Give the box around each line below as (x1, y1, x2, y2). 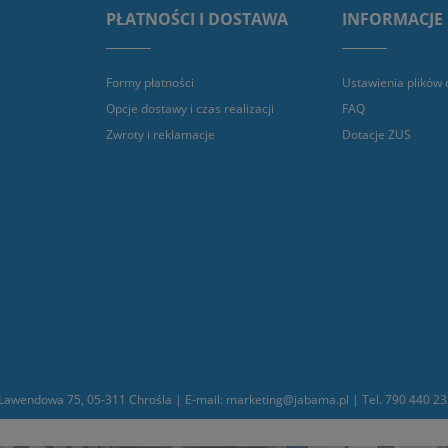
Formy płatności (106, 73, 194, 91)
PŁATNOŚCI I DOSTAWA (106, 8, 288, 31)
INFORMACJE (342, 8, 443, 31)
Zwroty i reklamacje (106, 126, 215, 144)
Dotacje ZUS (342, 126, 411, 144)
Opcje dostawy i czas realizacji (106, 99, 274, 117)
